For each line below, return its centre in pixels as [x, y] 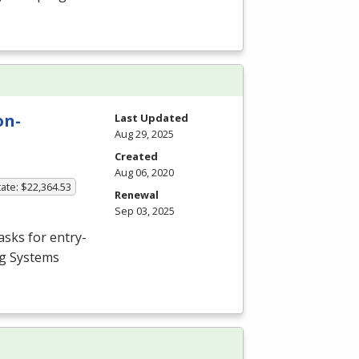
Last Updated [151, 118]
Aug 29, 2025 [144, 134]
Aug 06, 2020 [144, 173]
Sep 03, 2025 [145, 211]
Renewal [137, 195]
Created [136, 157]
